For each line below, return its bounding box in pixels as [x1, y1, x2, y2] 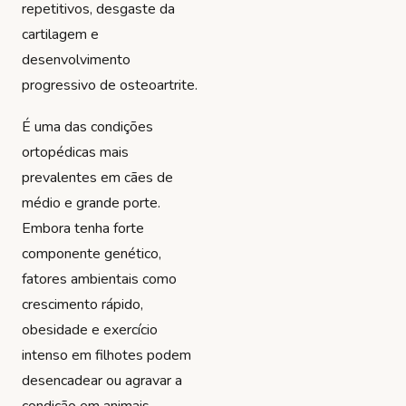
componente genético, [22, 243, 161, 264]
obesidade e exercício [22, 319, 158, 340]
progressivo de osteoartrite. [22, 75, 198, 96]
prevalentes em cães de [22, 167, 173, 188]
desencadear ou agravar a [22, 370, 182, 391]
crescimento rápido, [22, 294, 143, 314]
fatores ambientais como [22, 268, 177, 289]
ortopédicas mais [22, 141, 129, 162]
